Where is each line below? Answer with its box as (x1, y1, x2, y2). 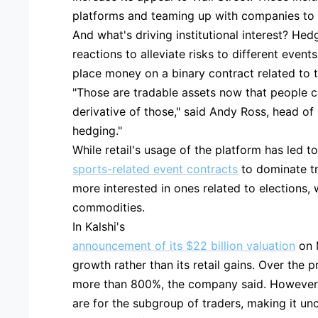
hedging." (72, 123, 123, 138)
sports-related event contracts (72, 161, 238, 176)
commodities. (72, 199, 146, 214)
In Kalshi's (72, 219, 126, 234)
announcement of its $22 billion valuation (72, 238, 296, 253)
